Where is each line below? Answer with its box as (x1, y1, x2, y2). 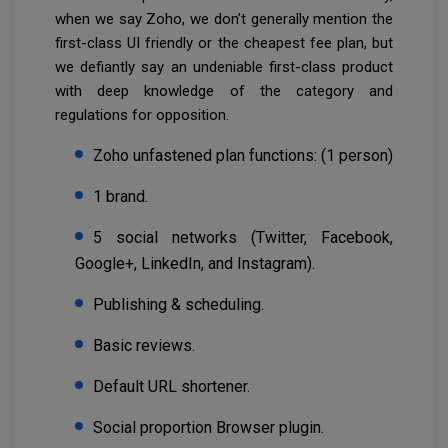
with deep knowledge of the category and (55, 82, 393, 101)
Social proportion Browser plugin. (93, 418, 324, 438)
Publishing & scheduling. (93, 295, 264, 315)
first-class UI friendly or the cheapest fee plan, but (55, 34, 393, 53)
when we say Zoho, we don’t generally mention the (55, 10, 393, 29)
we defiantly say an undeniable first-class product (55, 58, 393, 77)
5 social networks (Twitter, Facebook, (93, 228, 393, 248)
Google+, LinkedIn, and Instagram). (75, 254, 315, 274)
